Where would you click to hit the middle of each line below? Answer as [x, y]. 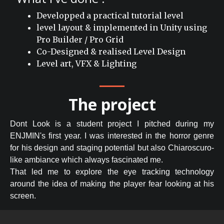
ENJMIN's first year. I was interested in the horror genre [112, 136]
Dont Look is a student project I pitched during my [112, 124]
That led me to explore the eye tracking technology [112, 172]
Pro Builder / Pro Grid [80, 40]
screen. [23, 196]
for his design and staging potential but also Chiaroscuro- [112, 148]
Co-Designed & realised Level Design [111, 52]
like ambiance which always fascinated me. [86, 160]
